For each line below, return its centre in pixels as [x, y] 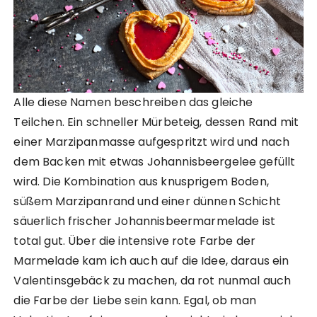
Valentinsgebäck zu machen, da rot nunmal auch [152, 280]
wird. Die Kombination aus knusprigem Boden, [141, 181]
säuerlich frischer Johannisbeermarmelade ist [145, 221]
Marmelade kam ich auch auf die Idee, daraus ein [151, 260]
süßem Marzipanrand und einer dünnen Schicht [147, 201]
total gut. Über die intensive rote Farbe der [135, 241]
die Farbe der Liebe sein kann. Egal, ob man [135, 300]
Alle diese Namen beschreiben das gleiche [133, 102]
